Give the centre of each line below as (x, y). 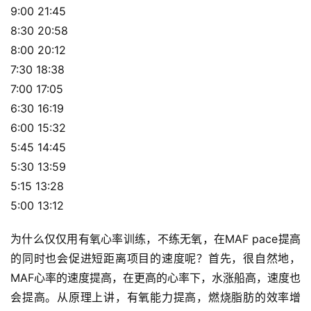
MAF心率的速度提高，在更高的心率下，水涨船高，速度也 (155, 278)
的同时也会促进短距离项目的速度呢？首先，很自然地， (155, 259)
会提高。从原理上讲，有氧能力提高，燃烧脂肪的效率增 (155, 297)
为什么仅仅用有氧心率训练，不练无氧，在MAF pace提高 (155, 239)
